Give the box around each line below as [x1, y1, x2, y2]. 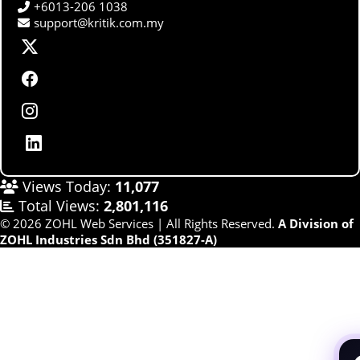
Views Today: [18, 176, 115, 196]
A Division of [275, 215, 354, 231]
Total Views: [14, 195, 104, 215]
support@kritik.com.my [34, 14, 164, 31]
